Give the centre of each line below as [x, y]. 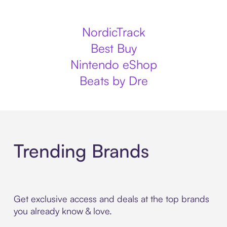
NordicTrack [113, 32]
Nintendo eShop [113, 64]
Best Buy [113, 48]
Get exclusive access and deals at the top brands [111, 199]
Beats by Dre [113, 81]
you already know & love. [63, 211]
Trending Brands [81, 151]
